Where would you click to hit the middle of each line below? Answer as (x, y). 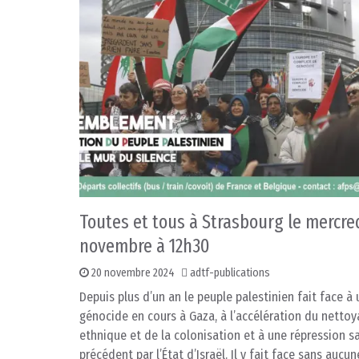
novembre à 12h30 (145, 246)
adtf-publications (230, 273)
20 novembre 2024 (133, 273)
